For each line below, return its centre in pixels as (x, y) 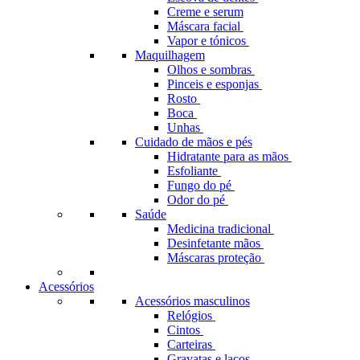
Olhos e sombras (211, 70)
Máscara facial (205, 26)
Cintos (185, 330)
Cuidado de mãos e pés (194, 142)
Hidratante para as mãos (229, 156)
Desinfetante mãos (215, 243)
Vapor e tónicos (208, 41)
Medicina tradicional (221, 229)
